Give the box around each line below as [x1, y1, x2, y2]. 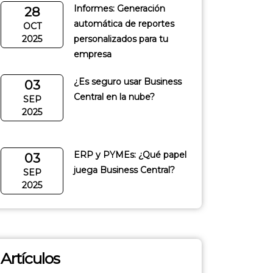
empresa [74, 49, 112, 60]
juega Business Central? [74, 165, 175, 175]
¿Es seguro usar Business [74, 76, 182, 87]
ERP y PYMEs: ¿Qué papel [74, 149, 186, 160]
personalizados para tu [74, 34, 168, 44]
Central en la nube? [74, 91, 155, 102]
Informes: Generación [74, 3, 165, 14]
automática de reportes [74, 18, 174, 29]
